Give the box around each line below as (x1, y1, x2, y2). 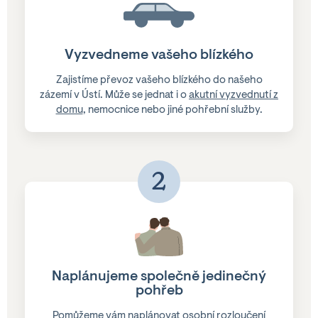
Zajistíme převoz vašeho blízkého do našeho (55, 75, 263, 87)
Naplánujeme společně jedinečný (52, 270, 266, 285)
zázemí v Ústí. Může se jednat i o (40, 90, 189, 102)
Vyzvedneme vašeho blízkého (65, 48, 253, 63)
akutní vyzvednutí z (189, 90, 278, 102)
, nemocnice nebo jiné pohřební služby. (82, 105, 263, 116)
